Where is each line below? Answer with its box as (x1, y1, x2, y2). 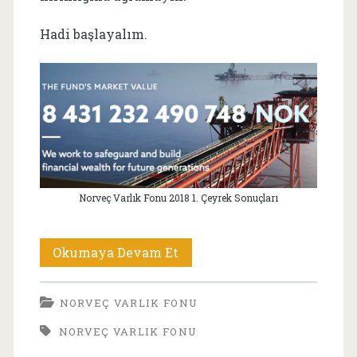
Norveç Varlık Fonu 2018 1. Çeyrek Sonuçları (79, 190, 278, 204)
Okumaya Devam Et (53, 243, 179, 261)
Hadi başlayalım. (39, 25, 147, 42)
